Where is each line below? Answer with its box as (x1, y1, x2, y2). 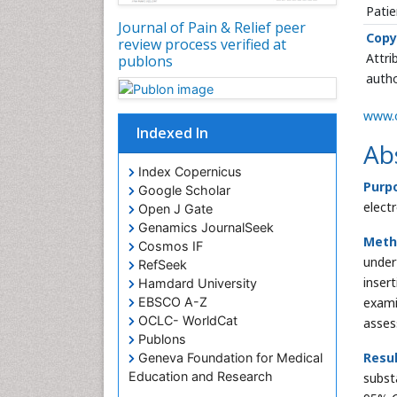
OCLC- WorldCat (135, 313, 237, 329)
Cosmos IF (135, 238, 203, 254)
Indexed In (136, 123, 208, 144)
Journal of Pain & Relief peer (118, 18, 306, 38)
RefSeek (135, 257, 187, 273)
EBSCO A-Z (135, 294, 207, 310)
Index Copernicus (135, 164, 242, 180)
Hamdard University (135, 276, 257, 292)
